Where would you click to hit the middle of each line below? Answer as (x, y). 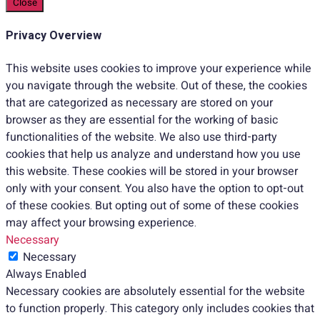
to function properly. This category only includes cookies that (160, 308)
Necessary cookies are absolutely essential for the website (155, 291)
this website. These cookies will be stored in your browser (152, 171)
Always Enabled (46, 274)
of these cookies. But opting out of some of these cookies (152, 205)
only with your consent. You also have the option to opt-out (155, 188)
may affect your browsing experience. (101, 222)
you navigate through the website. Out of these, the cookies (156, 85)
